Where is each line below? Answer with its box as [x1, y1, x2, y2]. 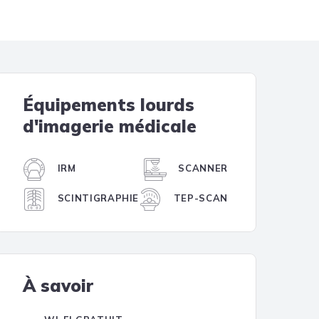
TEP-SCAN [170, 192, 228, 204]
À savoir [23, 275, 93, 296]
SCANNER [174, 162, 228, 174]
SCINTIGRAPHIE [54, 192, 140, 204]
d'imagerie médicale [23, 115, 197, 137]
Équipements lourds [23, 94, 194, 115]
